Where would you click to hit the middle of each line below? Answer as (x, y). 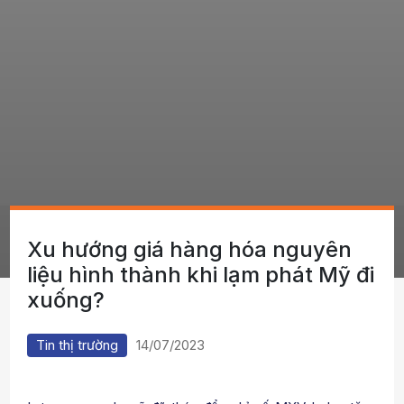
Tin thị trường (77, 344)
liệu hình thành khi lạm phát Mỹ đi (201, 275)
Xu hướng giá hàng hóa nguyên (189, 249)
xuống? (66, 300)
